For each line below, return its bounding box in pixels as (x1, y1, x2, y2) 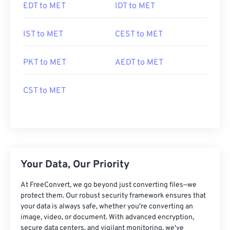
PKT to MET (23, 57, 66, 68)
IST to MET (23, 29, 63, 40)
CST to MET (23, 86, 66, 96)
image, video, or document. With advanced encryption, (21, 213, 194, 222)
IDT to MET (115, 1, 155, 11)
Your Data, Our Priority (21, 158, 129, 171)
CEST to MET (115, 29, 163, 40)
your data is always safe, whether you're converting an (21, 202, 193, 211)
